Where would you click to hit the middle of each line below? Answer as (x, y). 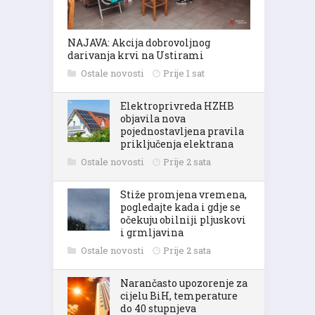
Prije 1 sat (184, 73)
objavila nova (153, 118)
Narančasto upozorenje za (184, 283)
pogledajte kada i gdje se (180, 207)
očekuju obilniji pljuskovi (183, 220)
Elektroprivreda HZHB (177, 106)
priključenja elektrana (177, 144)
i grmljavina (152, 232)
